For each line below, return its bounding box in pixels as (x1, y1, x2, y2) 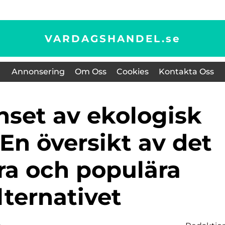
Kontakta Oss (158, 67, 214, 76)
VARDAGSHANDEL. (44, 32, 166, 45)
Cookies (116, 67, 149, 76)
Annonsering (11, 67, 65, 76)
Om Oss (74, 67, 106, 76)
